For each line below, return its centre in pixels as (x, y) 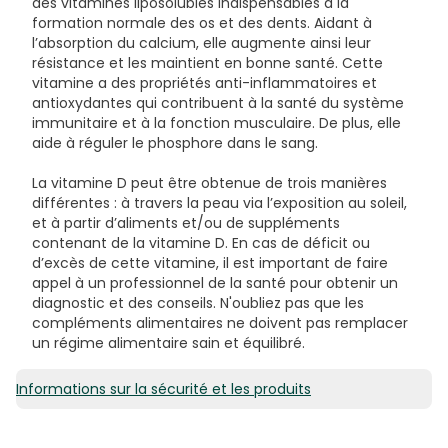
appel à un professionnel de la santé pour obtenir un (215, 282)
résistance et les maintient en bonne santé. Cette (207, 62)
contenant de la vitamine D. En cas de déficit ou (201, 242)
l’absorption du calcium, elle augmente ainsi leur (201, 42)
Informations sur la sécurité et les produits (163, 388)
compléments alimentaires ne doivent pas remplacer (220, 322)
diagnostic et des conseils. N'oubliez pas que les (198, 302)
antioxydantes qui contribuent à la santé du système (218, 102)
